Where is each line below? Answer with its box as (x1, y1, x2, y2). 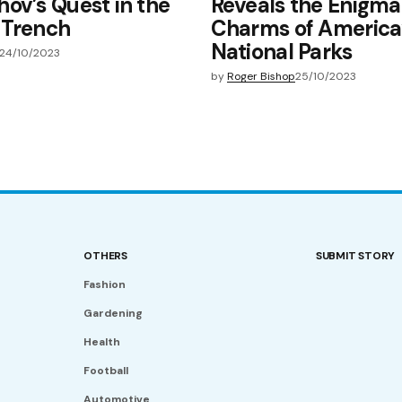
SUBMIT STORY (315, 249, 396, 264)
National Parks (210, 37, 353, 66)
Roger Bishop (226, 68, 295, 83)
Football (83, 363, 129, 379)
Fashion (83, 277, 127, 293)
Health (83, 335, 121, 350)
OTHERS (83, 249, 127, 264)
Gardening (83, 306, 144, 321)
